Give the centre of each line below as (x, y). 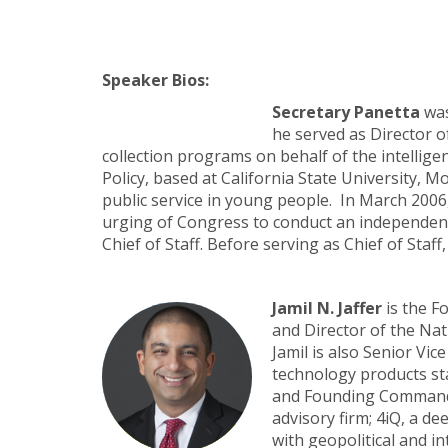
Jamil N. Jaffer (327, 308)
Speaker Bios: (157, 80)
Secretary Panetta (346, 112)
